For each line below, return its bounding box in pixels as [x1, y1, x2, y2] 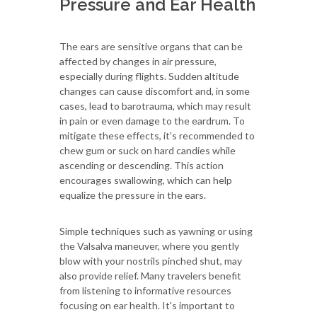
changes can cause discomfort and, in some [59, 84, 250, 97]
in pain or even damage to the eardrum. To [59, 114, 245, 127]
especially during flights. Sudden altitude [59, 69, 239, 82]
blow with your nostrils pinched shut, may [59, 254, 242, 267]
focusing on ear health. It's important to [59, 299, 235, 311]
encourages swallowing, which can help [59, 173, 232, 186]
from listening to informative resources [59, 284, 231, 296]
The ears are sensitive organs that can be [59, 40, 243, 52]
